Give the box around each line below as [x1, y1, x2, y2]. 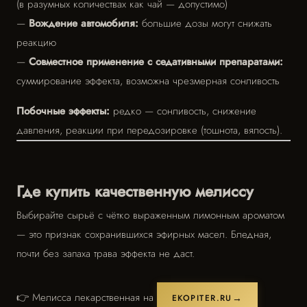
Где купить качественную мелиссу [16, 180, 254, 202]
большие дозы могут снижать [138, 16, 272, 31]
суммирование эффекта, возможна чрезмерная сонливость [16, 73, 280, 88]
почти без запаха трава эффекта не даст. [16, 246, 195, 261]
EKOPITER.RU [172, 292, 232, 304]
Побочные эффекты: [16, 103, 110, 119]
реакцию [16, 35, 56, 50]
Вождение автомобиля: [29, 16, 138, 31]
